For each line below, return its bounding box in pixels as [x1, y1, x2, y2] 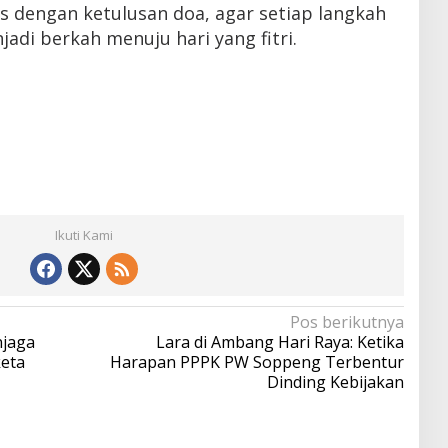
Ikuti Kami [54, 226, 113, 245]
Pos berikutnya [289, 311, 404, 334]
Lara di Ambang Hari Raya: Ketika [155, 331, 404, 354]
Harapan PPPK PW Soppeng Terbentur [109, 351, 404, 374]
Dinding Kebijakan [266, 371, 404, 394]
